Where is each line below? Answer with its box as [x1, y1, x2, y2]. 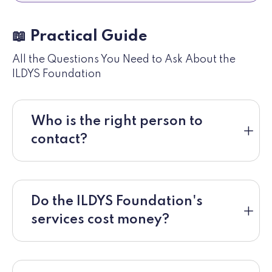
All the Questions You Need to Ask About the [12, 53, 236, 65]
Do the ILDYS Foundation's [31, 194, 203, 208]
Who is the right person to [31, 114, 203, 128]
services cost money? [31, 212, 169, 226]
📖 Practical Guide [12, 28, 148, 44]
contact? [31, 132, 87, 146]
